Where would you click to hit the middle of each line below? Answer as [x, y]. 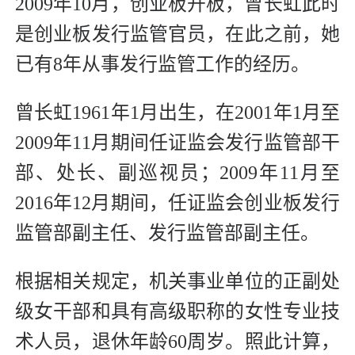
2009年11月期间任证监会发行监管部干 [177, 143]
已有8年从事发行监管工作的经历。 [162, 65]
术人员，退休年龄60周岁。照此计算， [177, 342]
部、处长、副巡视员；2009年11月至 [177, 173]
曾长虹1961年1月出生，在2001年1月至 [177, 113]
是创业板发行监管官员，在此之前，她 [177, 34]
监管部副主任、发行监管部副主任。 [167, 233]
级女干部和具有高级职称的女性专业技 [177, 312]
